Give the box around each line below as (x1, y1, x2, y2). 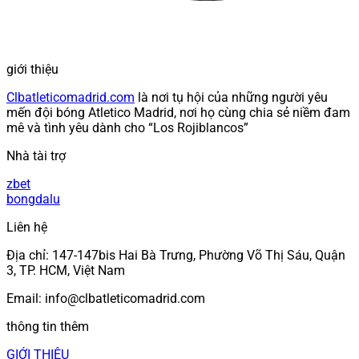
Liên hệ (6, 220, 47, 236)
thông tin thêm (6, 319, 89, 335)
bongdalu (6, 192, 60, 208)
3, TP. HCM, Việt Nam (6, 263, 125, 279)
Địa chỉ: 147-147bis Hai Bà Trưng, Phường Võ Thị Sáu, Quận (6, 248, 345, 264)
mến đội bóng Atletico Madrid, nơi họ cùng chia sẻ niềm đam (6, 105, 350, 121)
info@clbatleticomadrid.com (45, 291, 205, 307)
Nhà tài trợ (6, 148, 66, 164)
